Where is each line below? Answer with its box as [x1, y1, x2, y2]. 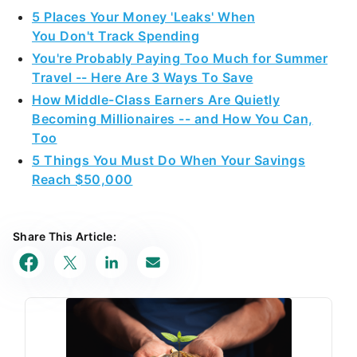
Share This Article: [13, 229, 116, 244]
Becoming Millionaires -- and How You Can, [32, 111, 313, 127]
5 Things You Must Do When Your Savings [32, 152, 305, 169]
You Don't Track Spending [32, 28, 199, 45]
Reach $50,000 [32, 171, 133, 188]
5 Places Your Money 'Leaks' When [32, 9, 255, 25]
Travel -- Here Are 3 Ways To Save [32, 69, 253, 86]
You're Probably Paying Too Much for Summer [32, 50, 328, 67]
